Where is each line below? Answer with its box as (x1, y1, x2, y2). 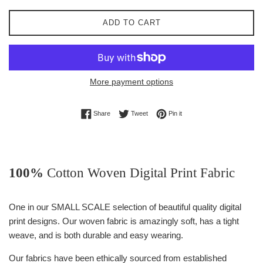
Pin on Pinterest (181, 109, 226, 116)
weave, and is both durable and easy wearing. (9, 230, 186, 240)
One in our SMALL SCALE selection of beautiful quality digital (9, 201, 241, 212)
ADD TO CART (102, 18, 161, 27)
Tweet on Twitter (147, 109, 194, 116)
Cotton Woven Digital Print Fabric (47, 165, 235, 180)
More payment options (90, 76, 173, 86)
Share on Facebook (110, 109, 166, 116)
